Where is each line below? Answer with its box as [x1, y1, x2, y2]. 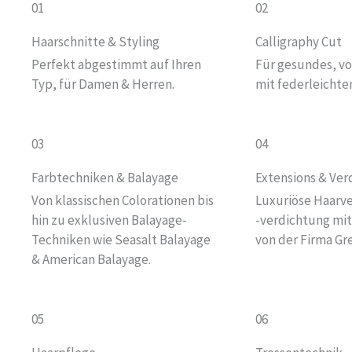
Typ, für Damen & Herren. [31, 75, 174, 93]
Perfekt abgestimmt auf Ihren [31, 56, 201, 73]
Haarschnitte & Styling [31, 33, 159, 50]
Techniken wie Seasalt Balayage [31, 231, 211, 248]
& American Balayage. [31, 251, 151, 268]
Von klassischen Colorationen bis [31, 192, 214, 209]
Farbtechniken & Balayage [31, 169, 178, 186]
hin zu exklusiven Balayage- [31, 211, 187, 229]
